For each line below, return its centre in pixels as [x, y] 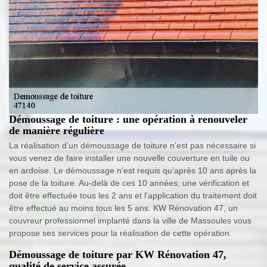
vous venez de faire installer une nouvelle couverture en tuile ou [129, 158]
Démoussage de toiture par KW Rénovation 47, [118, 254]
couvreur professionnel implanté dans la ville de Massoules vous [130, 220]
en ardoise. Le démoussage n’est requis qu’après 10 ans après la [133, 170]
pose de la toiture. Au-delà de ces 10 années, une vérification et [129, 183]
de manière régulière [57, 130]
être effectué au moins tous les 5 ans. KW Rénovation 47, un [123, 208]
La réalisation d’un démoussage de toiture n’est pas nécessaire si [132, 145]
